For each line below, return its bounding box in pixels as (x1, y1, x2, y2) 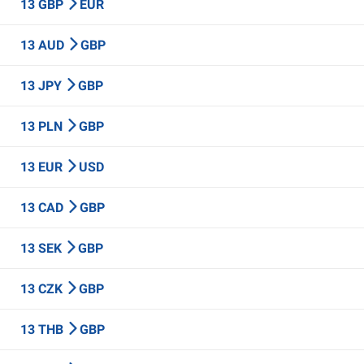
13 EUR (20, 159, 66, 175)
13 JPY (20, 78, 65, 93)
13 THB (20, 322, 67, 337)
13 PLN (20, 119, 66, 134)
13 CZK (20, 281, 66, 297)
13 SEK (20, 240, 65, 256)
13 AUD (20, 37, 67, 53)
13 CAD (20, 200, 67, 215)
